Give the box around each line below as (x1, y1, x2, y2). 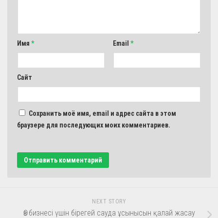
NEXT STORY (92, 198, 126, 205)
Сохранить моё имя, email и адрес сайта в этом (29, 109, 176, 117)
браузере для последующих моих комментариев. (17, 121, 170, 129)
